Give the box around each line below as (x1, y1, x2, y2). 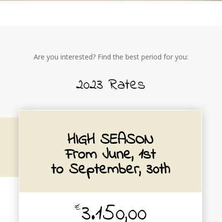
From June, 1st (65, 144, 156, 166)
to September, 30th (51, 159, 170, 181)
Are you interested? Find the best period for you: (34, 52, 188, 61)
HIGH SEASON (67, 129, 154, 151)
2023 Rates (76, 74, 146, 96)
